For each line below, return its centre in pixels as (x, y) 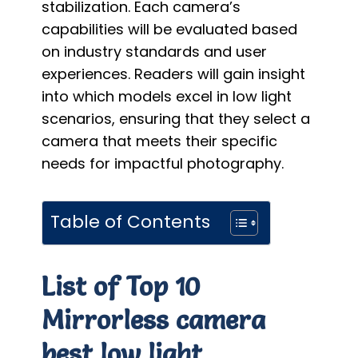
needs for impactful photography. (163, 163)
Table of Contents (130, 221)
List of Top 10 (121, 286)
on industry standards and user (154, 51)
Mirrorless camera (153, 319)
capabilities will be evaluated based (169, 29)
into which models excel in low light (167, 96)
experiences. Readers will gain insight (173, 74)
